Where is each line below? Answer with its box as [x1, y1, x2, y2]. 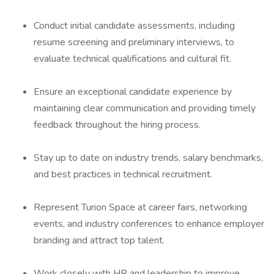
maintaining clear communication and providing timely [34, 102, 256, 115]
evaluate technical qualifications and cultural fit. [34, 52, 231, 65]
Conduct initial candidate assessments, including [34, 19, 235, 32]
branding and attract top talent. [34, 234, 165, 247]
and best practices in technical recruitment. [34, 168, 212, 181]
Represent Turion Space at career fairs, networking [34, 201, 247, 214]
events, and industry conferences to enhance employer [34, 217, 264, 231]
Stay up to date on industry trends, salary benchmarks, [34, 151, 263, 165]
